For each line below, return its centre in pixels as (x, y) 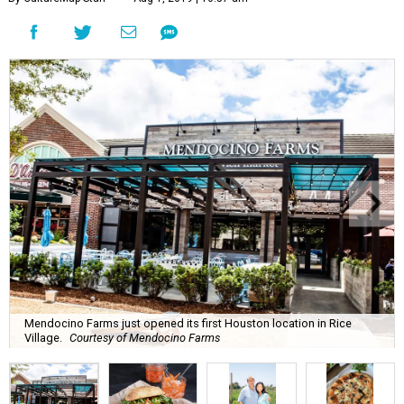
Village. (43, 337)
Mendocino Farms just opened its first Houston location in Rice (188, 323)
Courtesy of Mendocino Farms (145, 337)
